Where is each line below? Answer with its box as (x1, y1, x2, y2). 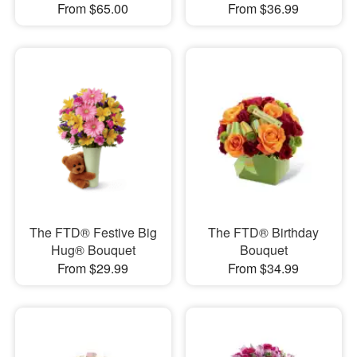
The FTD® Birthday (208, 222, 320, 241)
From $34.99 (228, 258, 300, 277)
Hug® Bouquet (50, 240, 135, 259)
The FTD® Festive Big (29, 222, 157, 241)
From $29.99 (57, 258, 129, 277)
